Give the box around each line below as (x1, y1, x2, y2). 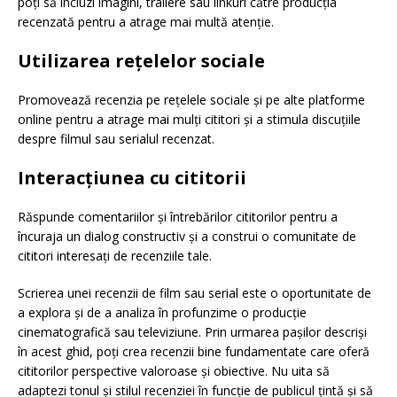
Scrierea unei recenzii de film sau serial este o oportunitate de (18, 284, 371, 302)
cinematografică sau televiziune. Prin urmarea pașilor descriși (18, 323, 367, 341)
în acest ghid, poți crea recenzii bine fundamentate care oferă (18, 343, 370, 361)
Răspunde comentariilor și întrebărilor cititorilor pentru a (18, 208, 338, 226)
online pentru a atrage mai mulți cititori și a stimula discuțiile (18, 111, 361, 128)
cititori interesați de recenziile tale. (18, 247, 212, 265)
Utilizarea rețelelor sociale (18, 49, 265, 74)
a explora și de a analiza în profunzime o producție (18, 304, 307, 322)
